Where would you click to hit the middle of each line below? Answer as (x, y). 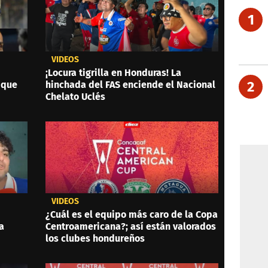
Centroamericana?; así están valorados (130, 226)
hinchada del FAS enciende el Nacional (130, 84)
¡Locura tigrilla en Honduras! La (113, 72)
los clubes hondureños (95, 238)
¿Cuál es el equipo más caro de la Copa (131, 214)
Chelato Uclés (75, 96)
